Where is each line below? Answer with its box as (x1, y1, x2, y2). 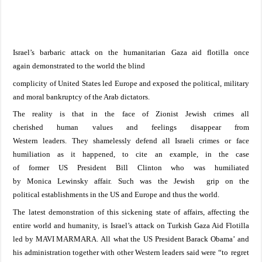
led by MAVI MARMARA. (13, 234, 99, 243)
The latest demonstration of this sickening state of (13, 207, 184, 216)
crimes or (199, 136, 231, 146)
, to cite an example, (113, 150, 198, 159)
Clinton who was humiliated (137, 163, 249, 173)
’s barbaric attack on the (30, 48, 119, 57)
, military (220, 78, 249, 88)
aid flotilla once (187, 48, 249, 57)
